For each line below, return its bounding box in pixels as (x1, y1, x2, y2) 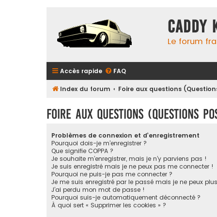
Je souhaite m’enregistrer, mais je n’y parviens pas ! (51, 155, 207, 163)
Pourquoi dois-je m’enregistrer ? (51, 139, 147, 148)
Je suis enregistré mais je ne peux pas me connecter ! (51, 162, 214, 171)
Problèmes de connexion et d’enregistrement (51, 131, 200, 140)
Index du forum (60, 85, 110, 93)
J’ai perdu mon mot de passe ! (51, 186, 145, 194)
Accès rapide (60, 67, 102, 75)
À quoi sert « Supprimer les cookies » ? (51, 201, 166, 210)
